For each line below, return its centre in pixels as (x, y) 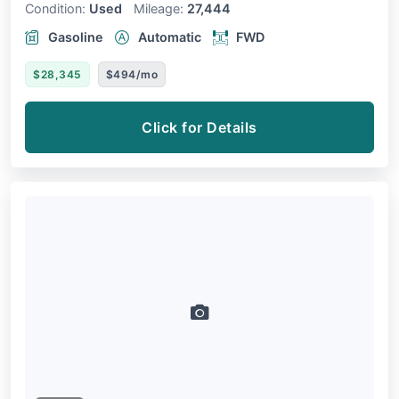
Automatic (170, 37)
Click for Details (199, 128)
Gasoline (76, 37)
